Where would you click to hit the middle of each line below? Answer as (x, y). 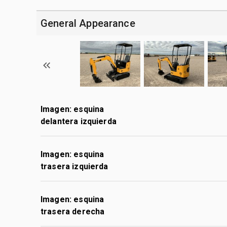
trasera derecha (73, 211)
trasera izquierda (74, 166)
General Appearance (88, 23)
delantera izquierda (79, 121)
